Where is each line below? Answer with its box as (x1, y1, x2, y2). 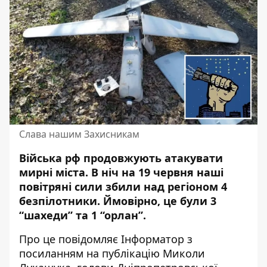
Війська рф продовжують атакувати (19, 151, 223, 165)
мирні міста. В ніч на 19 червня (19, 165, 197, 179)
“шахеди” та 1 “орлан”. (19, 208, 146, 222)
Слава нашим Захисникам (19, 128, 139, 141)
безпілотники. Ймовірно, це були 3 (19, 194, 216, 208)
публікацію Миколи (102, 246, 205, 260)
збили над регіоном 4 (103, 179, 227, 194)
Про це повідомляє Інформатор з (19, 232, 193, 246)
